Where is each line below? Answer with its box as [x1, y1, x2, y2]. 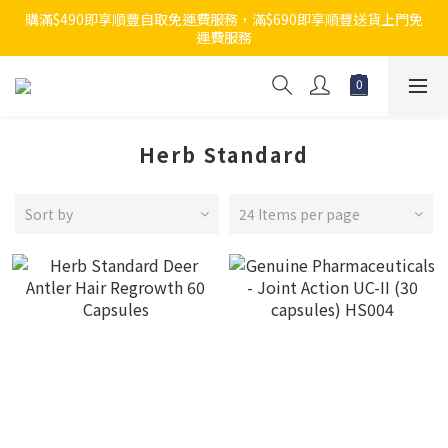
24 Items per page [239, 204, 360, 224]
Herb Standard [139, 140, 309, 169]
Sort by [25, 204, 73, 224]
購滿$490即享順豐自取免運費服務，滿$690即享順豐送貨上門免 [25, 9, 423, 29]
